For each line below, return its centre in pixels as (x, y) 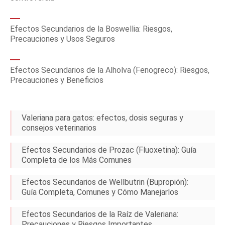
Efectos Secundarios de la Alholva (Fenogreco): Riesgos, (110, 70)
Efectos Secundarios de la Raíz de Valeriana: (100, 214)
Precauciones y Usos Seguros (63, 39)
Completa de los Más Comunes (77, 160)
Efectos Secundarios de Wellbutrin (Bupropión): (105, 182)
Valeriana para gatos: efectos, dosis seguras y (102, 118)
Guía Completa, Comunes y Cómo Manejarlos (100, 192)
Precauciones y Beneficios (57, 80)
